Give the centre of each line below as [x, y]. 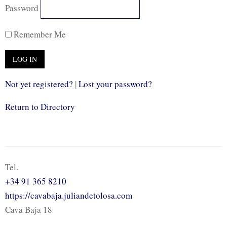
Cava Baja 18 [29, 209]
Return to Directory [40, 106]
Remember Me [39, 34]
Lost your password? [115, 84]
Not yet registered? [39, 84]
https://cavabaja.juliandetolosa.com [69, 195]
